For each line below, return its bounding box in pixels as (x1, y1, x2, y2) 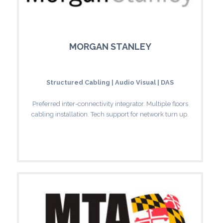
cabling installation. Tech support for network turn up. (31, 110, 189, 118)
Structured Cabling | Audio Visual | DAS (46, 78, 174, 86)
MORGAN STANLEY (69, 41, 151, 52)
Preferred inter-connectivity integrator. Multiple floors (32, 100, 188, 108)
